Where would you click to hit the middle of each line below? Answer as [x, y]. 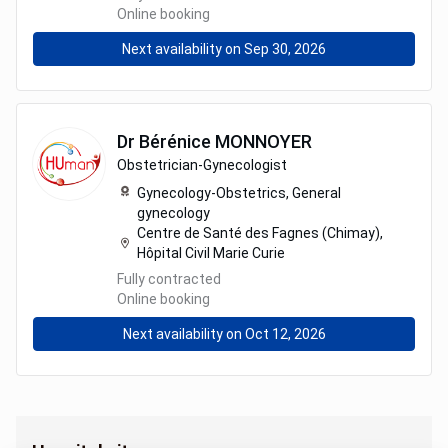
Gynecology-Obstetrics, [214, 193]
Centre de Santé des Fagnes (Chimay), [260, 233]
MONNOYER [263, 141]
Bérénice [175, 141]
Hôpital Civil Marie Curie [211, 253]
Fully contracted [169, 279]
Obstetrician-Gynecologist [202, 165]
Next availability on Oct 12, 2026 [224, 334]
